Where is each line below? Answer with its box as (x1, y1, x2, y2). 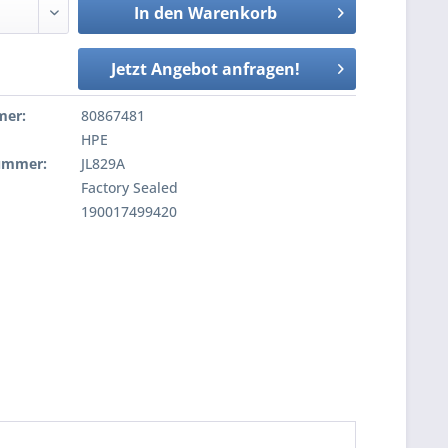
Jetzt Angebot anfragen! (110, 58, 300, 80)
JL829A (77, 154, 126, 173)
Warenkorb (187, 2, 277, 24)
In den (133, 2, 184, 24)
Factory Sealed (77, 178, 179, 197)
